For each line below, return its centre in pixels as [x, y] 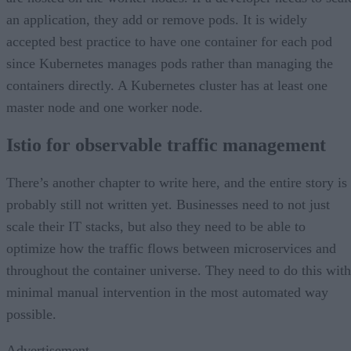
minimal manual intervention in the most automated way [167, 293]
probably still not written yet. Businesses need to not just [168, 205]
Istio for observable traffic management [166, 145]
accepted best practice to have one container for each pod [169, 42]
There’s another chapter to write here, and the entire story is [177, 183]
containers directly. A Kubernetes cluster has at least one [167, 86]
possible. [31, 315]
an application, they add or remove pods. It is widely [157, 20]
